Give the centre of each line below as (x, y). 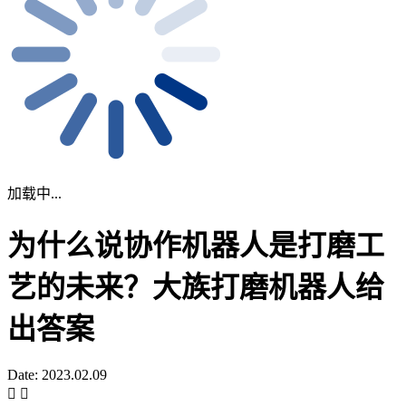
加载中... (34, 193)
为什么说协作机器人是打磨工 (196, 246)
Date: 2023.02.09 (57, 374)
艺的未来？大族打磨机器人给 (196, 288)
